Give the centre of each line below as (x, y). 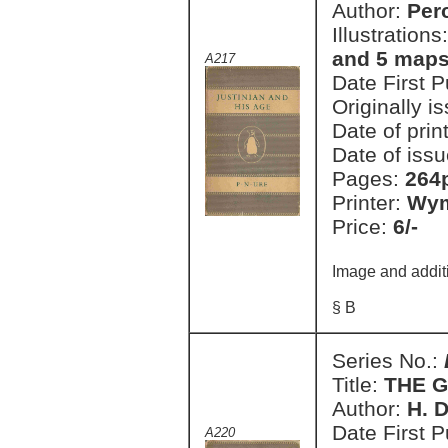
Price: (362, 226)
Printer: (369, 202)
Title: (358, 384)
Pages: (368, 178)
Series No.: (388, 360)
